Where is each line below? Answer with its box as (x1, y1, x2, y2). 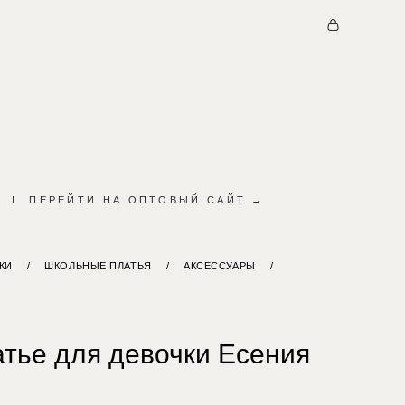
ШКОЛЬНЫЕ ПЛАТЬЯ (44, 259, 152, 271)
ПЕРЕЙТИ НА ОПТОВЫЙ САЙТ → (29, 193, 265, 205)
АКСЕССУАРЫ (184, 259, 256, 271)
